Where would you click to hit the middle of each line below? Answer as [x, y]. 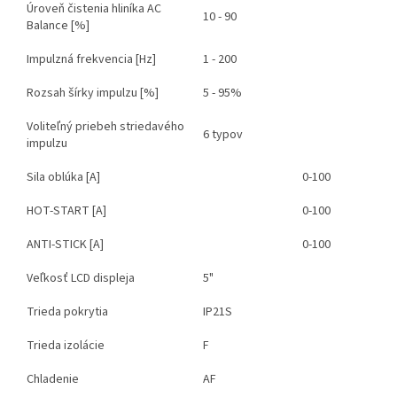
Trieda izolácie [66, 346]
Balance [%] [58, 26]
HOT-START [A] [66, 211]
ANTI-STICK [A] [65, 245]
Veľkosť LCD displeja [81, 279]
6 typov [223, 135]
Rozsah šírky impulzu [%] [93, 93]
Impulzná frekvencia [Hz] [91, 60]
